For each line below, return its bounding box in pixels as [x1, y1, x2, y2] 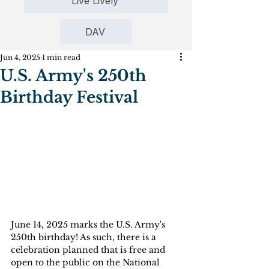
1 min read [42, 53, 80, 62]
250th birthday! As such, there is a [11, 232, 159, 243]
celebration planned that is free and [11, 244, 168, 256]
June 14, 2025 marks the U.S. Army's [11, 219, 168, 231]
